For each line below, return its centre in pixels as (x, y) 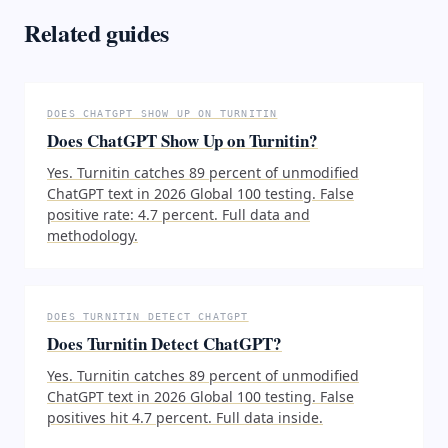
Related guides (96, 32)
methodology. (92, 235)
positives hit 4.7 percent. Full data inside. (185, 417)
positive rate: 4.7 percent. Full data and (178, 214)
